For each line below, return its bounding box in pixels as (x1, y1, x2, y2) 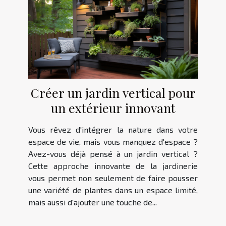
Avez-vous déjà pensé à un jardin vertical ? (28, 148, 198, 158)
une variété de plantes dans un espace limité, (28, 185, 198, 195)
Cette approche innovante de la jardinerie (28, 160, 198, 171)
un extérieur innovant (50, 99, 176, 116)
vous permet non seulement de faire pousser (28, 173, 198, 183)
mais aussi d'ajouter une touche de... (28, 197, 157, 207)
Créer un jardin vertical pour (30, 84, 196, 101)
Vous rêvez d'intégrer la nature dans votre (28, 124, 198, 134)
